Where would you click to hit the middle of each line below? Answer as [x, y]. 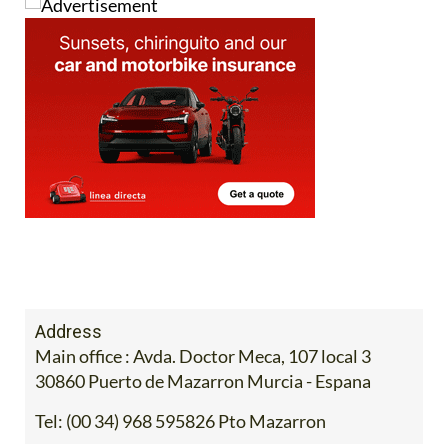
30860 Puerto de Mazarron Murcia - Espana [203, 418]
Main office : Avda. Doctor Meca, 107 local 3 [203, 393]
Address [68, 369]
